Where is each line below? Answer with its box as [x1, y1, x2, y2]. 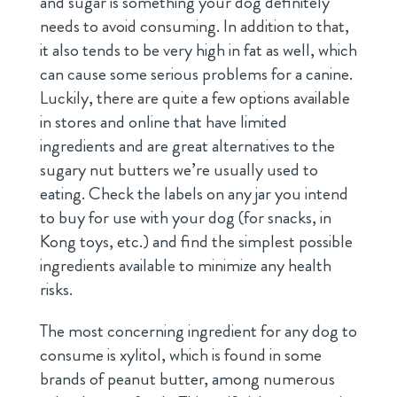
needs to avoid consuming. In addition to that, [39, 12, 349, 39]
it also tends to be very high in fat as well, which [39, 36, 357, 63]
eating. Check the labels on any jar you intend [39, 180, 348, 206]
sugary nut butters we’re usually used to [39, 156, 318, 183]
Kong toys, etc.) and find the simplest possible [39, 228, 353, 254]
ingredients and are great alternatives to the [39, 132, 335, 159]
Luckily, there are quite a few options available [39, 84, 350, 111]
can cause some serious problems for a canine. [39, 60, 353, 87]
